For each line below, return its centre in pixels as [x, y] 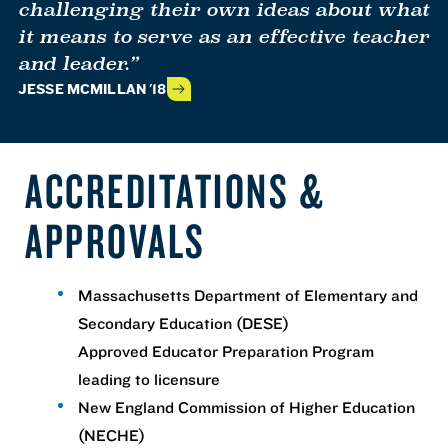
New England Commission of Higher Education [246, 407]
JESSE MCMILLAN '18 [92, 88]
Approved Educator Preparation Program [226, 351]
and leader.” [78, 64]
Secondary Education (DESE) [183, 323]
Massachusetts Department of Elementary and [248, 295]
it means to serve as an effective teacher [223, 37]
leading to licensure [149, 379]
